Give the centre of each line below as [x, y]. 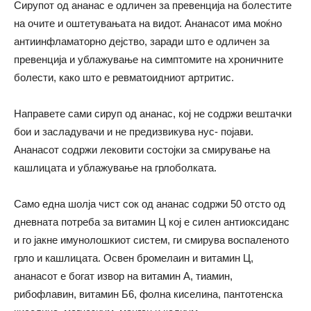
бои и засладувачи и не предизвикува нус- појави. [134, 131]
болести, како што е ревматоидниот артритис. [124, 77]
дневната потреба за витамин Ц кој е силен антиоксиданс [152, 221]
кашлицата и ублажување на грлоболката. [115, 167]
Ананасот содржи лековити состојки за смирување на [142, 149]
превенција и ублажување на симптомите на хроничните [149, 59]
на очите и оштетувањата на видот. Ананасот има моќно [148, 23]
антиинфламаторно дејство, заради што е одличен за [142, 41]
